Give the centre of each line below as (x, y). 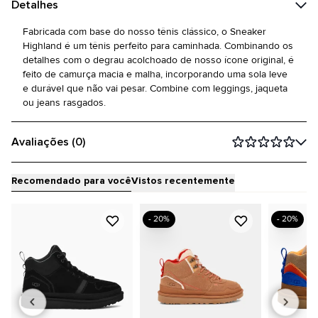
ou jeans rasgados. (64, 103)
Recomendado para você (71, 181)
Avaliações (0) (48, 142)
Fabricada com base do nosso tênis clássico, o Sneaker (144, 32)
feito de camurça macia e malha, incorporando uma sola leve (155, 74)
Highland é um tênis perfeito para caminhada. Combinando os (158, 46)
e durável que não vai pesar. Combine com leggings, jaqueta (155, 88)
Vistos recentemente (183, 181)
